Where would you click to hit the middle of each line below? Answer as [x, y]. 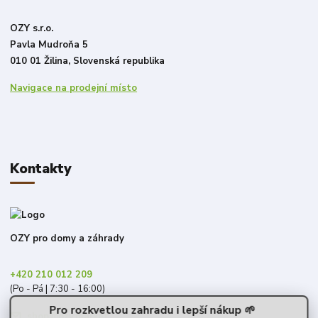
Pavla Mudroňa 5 [49, 45]
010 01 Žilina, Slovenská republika [88, 61]
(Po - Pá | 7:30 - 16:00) [58, 289]
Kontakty [41, 169]
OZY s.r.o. [32, 29]
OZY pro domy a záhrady [67, 238]
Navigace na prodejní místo [74, 88]
